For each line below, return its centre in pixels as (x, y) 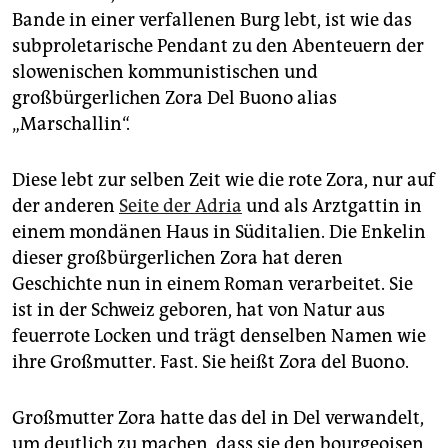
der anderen (65, 206)
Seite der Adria (180, 206)
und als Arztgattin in (332, 206)
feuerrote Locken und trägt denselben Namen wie (219, 336)
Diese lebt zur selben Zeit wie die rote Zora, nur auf (223, 180)
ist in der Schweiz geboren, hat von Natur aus (198, 310)
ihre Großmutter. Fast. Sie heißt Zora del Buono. (210, 362)
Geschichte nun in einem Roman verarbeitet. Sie (212, 284)
